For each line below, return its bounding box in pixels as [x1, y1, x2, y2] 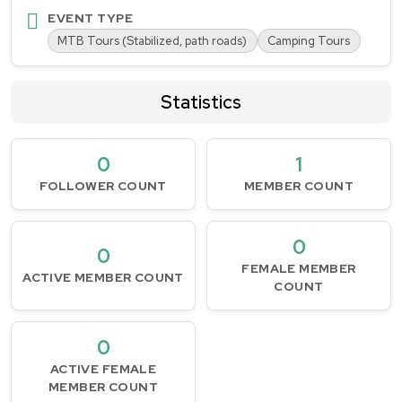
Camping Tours [267, 33, 351, 48]
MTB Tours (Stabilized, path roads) [57, 33, 248, 48]
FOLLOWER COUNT [39, 178, 167, 195]
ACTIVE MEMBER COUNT [22, 269, 184, 286]
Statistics [161, 91, 241, 115]
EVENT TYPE [48, 9, 134, 26]
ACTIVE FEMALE [49, 361, 157, 378]
